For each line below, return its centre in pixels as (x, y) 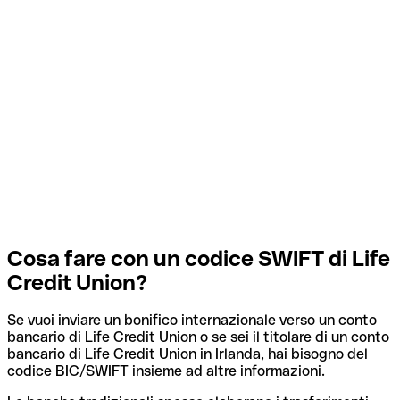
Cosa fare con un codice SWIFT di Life (199, 258)
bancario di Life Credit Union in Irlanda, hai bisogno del (187, 354)
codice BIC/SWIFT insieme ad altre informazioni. (166, 371)
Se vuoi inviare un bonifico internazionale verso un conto (192, 321)
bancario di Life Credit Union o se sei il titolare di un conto (198, 337)
